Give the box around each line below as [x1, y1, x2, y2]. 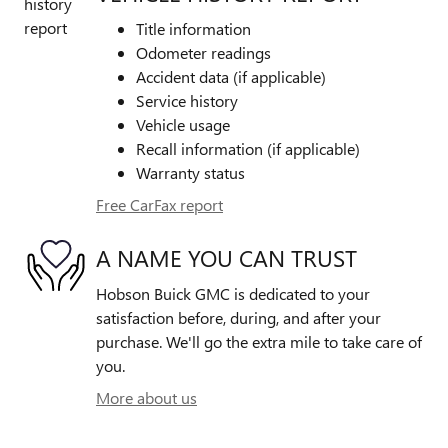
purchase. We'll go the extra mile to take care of [96, 331, 422, 353]
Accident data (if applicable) [136, 66, 326, 88]
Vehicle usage [136, 114, 230, 136]
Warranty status [136, 162, 245, 184]
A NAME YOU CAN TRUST [96, 241, 357, 273]
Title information [136, 18, 251, 40]
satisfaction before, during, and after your [96, 307, 381, 329]
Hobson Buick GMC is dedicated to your [96, 283, 370, 305]
